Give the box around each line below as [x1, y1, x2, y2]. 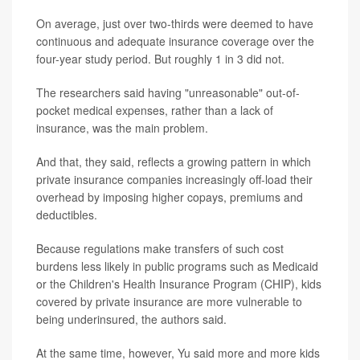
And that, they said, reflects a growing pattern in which [36, 153, 311, 170]
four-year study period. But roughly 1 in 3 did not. [36, 50, 284, 67]
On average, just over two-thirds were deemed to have [36, 14, 313, 31]
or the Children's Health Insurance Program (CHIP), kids [36, 275, 321, 292]
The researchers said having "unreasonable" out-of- [36, 84, 300, 100]
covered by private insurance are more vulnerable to [36, 292, 302, 309]
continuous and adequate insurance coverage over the [36, 32, 314, 49]
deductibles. [36, 206, 97, 223]
